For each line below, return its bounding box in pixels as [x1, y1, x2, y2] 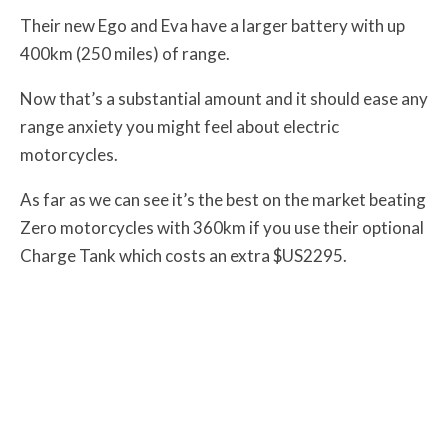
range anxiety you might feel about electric [20, 116, 339, 138]
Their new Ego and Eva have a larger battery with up [20, 15, 405, 37]
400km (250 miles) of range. [20, 43, 230, 65]
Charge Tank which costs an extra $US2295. [20, 245, 347, 267]
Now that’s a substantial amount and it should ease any [20, 88, 428, 110]
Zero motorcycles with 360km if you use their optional [20, 217, 424, 239]
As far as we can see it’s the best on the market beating [20, 189, 426, 211]
